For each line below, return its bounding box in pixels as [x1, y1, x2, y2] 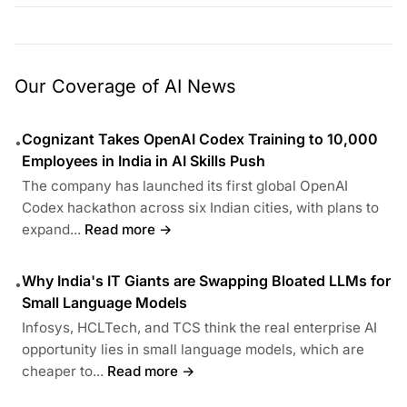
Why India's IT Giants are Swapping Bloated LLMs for [22, 271, 391, 290]
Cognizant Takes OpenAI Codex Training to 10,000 [22, 129, 378, 148]
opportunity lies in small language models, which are [22, 340, 364, 358]
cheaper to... [22, 362, 104, 380]
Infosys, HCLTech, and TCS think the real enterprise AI [22, 318, 377, 336]
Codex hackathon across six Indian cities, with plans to [22, 198, 379, 216]
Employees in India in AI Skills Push [22, 151, 265, 170]
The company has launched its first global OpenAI [22, 176, 348, 194]
